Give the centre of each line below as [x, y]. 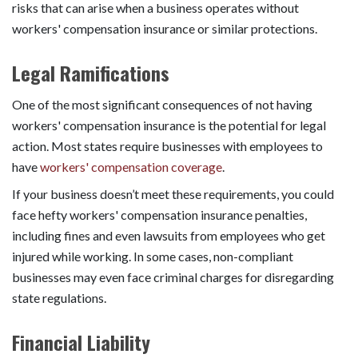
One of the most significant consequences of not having [162, 104]
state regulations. [59, 297]
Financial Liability [81, 342]
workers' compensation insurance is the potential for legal [169, 125]
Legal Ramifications [91, 72]
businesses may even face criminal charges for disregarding [173, 276]
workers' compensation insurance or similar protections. [165, 28]
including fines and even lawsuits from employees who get [169, 235]
